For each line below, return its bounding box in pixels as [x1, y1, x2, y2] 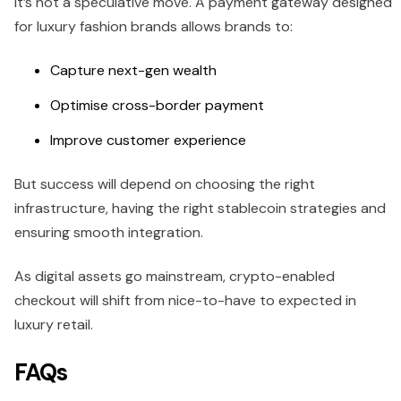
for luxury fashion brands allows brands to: [14, 16, 293, 36]
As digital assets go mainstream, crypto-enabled [14, 266, 335, 286]
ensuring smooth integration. [14, 222, 203, 242]
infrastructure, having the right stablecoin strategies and [14, 198, 386, 218]
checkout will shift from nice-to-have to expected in [14, 290, 356, 310]
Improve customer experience [50, 130, 246, 149]
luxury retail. [14, 314, 97, 334]
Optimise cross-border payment [50, 95, 264, 115]
